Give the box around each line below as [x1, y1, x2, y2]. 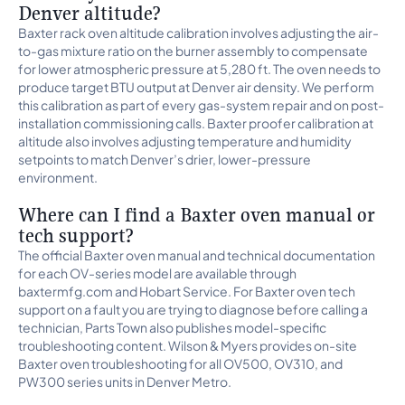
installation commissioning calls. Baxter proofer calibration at [18, 115, 373, 131]
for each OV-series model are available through [18, 265, 297, 281]
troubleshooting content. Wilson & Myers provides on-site [18, 337, 357, 353]
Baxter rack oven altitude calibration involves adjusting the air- [18, 24, 379, 41]
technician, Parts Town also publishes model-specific [18, 319, 326, 335]
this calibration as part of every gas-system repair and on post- [18, 97, 384, 113]
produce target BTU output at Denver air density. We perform [18, 79, 374, 95]
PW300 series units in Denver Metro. [18, 373, 231, 390]
